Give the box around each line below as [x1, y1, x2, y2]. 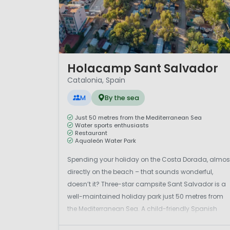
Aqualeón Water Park [75, 136, 136, 145]
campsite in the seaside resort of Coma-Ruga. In [67, 216, 221, 225]
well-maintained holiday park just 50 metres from [67, 191, 223, 201]
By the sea [104, 93, 139, 102]
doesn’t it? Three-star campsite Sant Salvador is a [67, 179, 226, 188]
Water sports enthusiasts [75, 121, 149, 129]
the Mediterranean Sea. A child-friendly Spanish [67, 204, 217, 213]
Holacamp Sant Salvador [67, 60, 218, 76]
